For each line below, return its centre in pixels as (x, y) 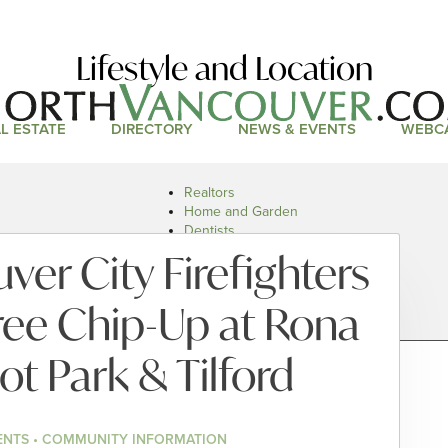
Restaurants (221, 268)
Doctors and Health (244, 249)
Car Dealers (220, 287)
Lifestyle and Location (224, 68)
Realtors (209, 192)
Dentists (209, 230)
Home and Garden (241, 211)
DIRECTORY (151, 129)
